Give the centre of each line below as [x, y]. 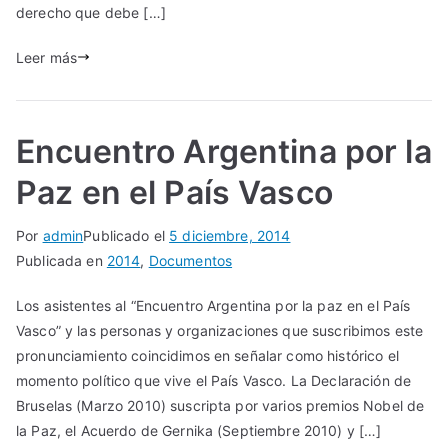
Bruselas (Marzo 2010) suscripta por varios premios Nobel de [220, 405]
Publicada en [61, 260]
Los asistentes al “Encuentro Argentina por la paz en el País [213, 305]
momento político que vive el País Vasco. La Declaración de [214, 380]
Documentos [190, 260]
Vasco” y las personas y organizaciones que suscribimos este [220, 330]
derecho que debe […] [91, 12]
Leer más [47, 57]
